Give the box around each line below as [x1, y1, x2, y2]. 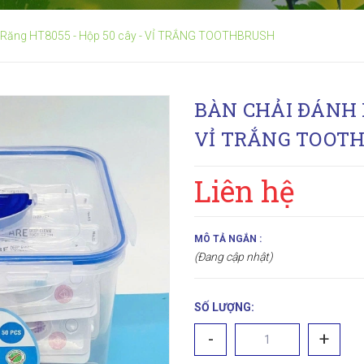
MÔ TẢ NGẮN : [194, 233, 262, 245]
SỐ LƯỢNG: [194, 301, 254, 314]
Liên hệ [194, 171, 295, 210]
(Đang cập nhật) [194, 250, 273, 263]
